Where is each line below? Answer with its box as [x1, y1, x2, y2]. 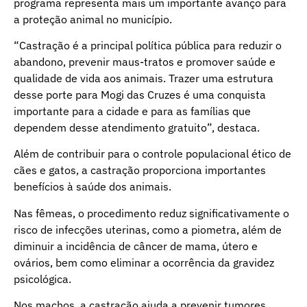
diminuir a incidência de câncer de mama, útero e [14, 238, 258, 253]
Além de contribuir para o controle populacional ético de [14, 147, 291, 161]
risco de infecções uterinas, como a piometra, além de [14, 222, 282, 236]
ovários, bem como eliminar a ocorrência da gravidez [14, 255, 274, 269]
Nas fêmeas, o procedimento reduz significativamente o [14, 206, 289, 220]
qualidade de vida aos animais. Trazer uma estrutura [14, 71, 273, 85]
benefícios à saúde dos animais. [14, 180, 171, 194]
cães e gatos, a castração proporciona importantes [14, 163, 266, 177]
